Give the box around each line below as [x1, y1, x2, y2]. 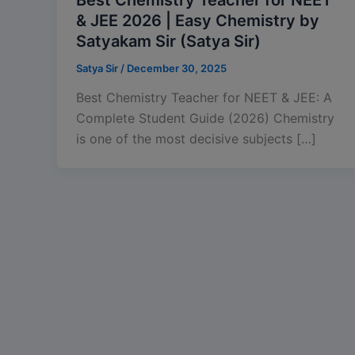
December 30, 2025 [127, 61, 227, 74]
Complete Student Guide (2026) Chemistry [76, 110, 334, 127]
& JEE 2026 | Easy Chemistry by [76, 10, 319, 30]
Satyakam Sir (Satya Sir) [76, 31, 261, 51]
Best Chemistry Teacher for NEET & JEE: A [76, 90, 332, 106]
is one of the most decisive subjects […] [76, 131, 316, 147]
